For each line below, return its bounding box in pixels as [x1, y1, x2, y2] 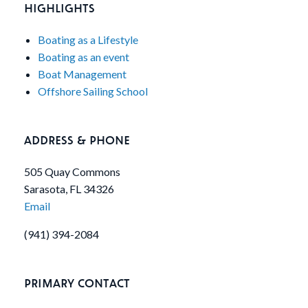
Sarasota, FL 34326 [24, 182, 114, 196]
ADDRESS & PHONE [24, 132, 130, 148]
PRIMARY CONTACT [24, 275, 130, 291]
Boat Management [38, 67, 126, 81]
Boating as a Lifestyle [38, 33, 138, 47]
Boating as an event [38, 50, 129, 64]
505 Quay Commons [24, 165, 120, 179]
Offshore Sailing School [38, 85, 148, 98]
